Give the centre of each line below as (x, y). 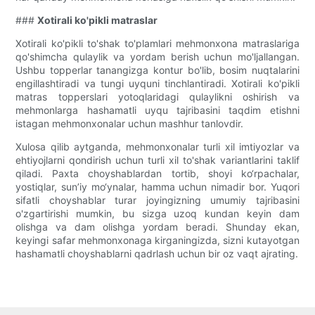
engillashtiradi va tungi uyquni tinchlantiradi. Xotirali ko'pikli (157, 84)
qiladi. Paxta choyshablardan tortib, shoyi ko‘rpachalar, (157, 174)
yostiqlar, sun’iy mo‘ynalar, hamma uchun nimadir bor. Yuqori (157, 187)
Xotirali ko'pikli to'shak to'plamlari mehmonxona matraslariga (157, 44)
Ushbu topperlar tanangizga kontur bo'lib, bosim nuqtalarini (157, 70)
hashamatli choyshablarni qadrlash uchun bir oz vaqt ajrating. (157, 254)
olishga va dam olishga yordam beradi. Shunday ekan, (157, 227)
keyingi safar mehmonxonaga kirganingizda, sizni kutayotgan (157, 240)
